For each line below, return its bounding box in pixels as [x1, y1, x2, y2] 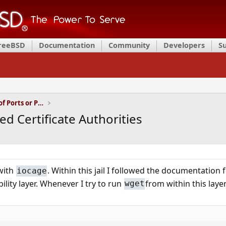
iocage [16, 165, 47, 176]
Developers [163, 40, 205, 50]
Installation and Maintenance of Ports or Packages [37, 98, 43, 107]
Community [108, 40, 150, 50]
